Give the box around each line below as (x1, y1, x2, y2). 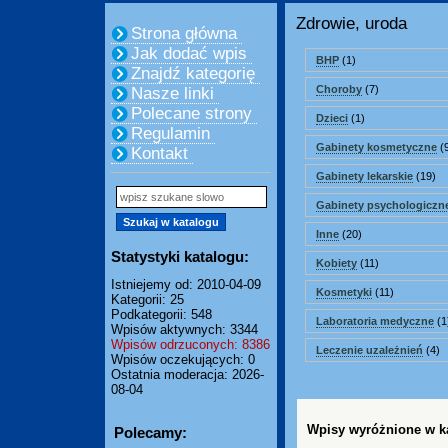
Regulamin (131, 124, 210, 143)
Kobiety (316, 257, 357, 269)
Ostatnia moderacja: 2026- (111, 367, 264, 382)
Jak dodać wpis (131, 44, 247, 63)
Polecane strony (131, 104, 252, 123)
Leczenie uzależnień (316, 344, 423, 356)
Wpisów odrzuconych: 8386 (111, 337, 270, 352)
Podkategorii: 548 (111, 307, 212, 322)
